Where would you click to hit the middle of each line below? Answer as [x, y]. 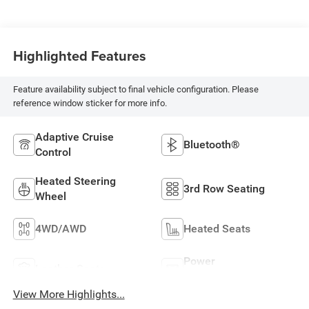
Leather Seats [70, 268]
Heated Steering [75, 181]
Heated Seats [217, 228]
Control [53, 152]
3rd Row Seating [224, 188]
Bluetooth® [212, 144]
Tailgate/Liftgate [225, 276]
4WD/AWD [60, 228]
